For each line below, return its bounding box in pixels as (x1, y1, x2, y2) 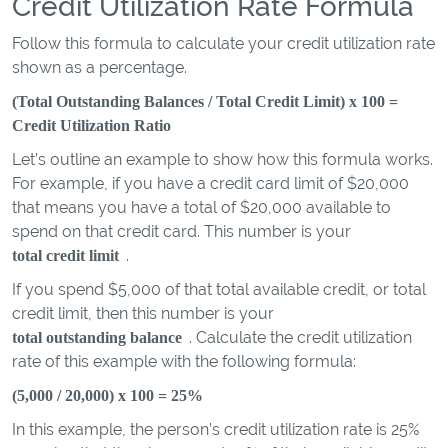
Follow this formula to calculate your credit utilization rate (12, 34, 435, 53)
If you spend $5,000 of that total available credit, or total (12, 280, 426, 299)
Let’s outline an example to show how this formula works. (12, 150, 433, 169)
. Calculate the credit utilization (189, 328, 412, 347)
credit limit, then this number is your (12, 304, 274, 323)
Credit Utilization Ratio (12, 117, 171, 134)
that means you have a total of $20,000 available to (12, 198, 391, 217)
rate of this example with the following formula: (12, 352, 360, 371)
